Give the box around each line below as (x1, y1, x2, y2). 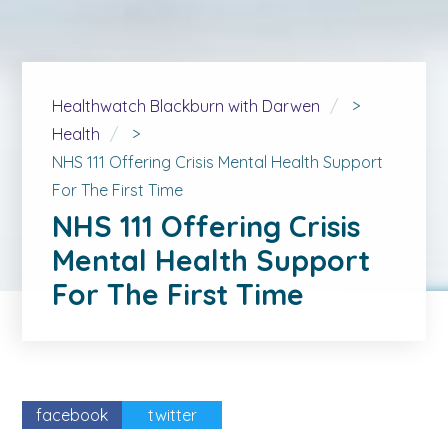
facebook (36, 405, 109, 425)
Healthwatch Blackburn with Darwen (52, 96, 321, 116)
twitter (147, 405, 197, 425)
